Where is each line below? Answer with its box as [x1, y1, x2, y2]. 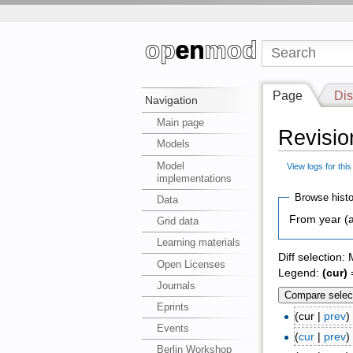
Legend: [277, 267, 322, 280]
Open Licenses [157, 258, 226, 270]
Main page [157, 117, 205, 129]
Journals [157, 279, 196, 292]
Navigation [145, 94, 199, 107]
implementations [157, 172, 232, 184]
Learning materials [157, 236, 241, 249]
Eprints [157, 300, 190, 313]
